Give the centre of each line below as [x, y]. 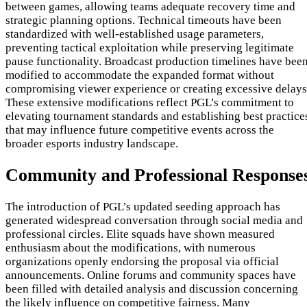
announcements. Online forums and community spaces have [151, 275]
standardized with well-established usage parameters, [135, 34]
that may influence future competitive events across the [140, 130]
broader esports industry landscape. [92, 144]
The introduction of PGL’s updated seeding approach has [143, 207]
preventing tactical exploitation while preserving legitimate [150, 48]
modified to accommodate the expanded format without [140, 75]
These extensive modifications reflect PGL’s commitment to [150, 103]
